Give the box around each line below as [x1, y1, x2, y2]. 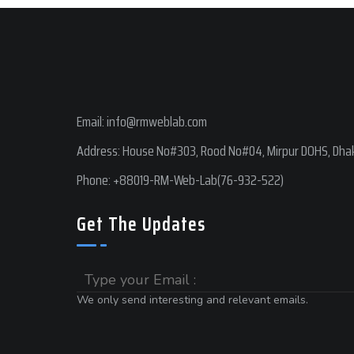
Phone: [77, 169, 113, 191]
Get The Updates [77, 209, 205, 239]
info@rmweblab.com [107, 111, 207, 133]
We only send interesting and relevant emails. [77, 292, 308, 307]
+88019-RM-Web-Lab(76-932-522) [113, 169, 284, 191]
